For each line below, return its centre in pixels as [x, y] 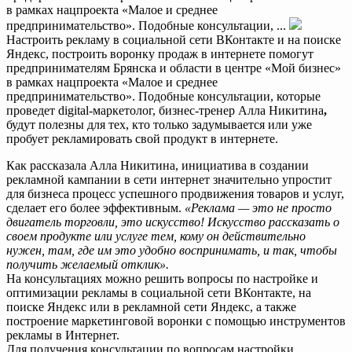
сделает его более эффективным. [95, 207]
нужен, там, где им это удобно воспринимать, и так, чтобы [172, 250]
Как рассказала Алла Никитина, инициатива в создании [158, 165]
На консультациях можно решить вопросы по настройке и [162, 278]
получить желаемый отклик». [88, 264]
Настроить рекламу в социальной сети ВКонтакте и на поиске [174, 39]
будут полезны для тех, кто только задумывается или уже [159, 124]
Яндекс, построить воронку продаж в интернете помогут [161, 53]
